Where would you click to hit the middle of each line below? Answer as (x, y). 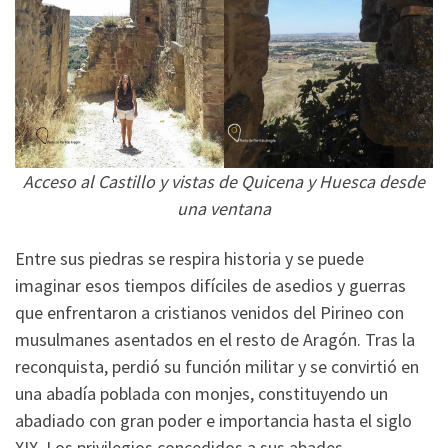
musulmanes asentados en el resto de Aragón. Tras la (215, 339)
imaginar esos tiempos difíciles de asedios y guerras (210, 285)
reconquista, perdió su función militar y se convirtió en (217, 366)
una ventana (224, 209)
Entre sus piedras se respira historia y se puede (189, 258)
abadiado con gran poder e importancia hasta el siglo (213, 420)
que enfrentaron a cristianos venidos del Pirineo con (209, 312)
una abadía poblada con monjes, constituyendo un (201, 393)
